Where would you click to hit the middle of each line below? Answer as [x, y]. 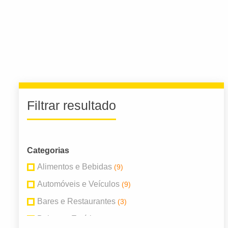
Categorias [48, 151]
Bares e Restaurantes [76, 202]
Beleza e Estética [69, 219]
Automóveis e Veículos [78, 184]
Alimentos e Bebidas [75, 167]
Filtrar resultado [72, 106]
